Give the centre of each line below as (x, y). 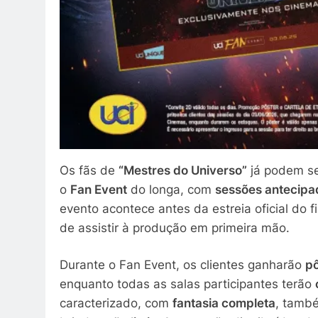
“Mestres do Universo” (183, 170)
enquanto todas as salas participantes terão (187, 284)
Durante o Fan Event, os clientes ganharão (182, 265)
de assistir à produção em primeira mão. (175, 227)
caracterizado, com (116, 303)
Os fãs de (89, 170)
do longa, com (171, 189)
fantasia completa (224, 303)
